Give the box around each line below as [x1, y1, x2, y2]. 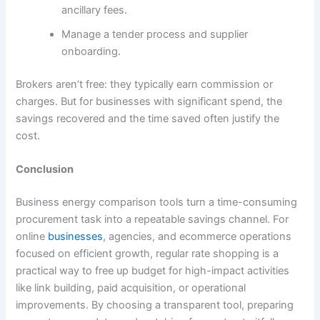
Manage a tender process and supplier [61, 28, 249, 41]
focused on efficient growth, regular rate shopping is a [16, 247, 279, 261]
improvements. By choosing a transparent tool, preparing [16, 299, 294, 312]
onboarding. [61, 45, 121, 59]
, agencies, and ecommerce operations [103, 230, 292, 244]
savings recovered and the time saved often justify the [16, 112, 280, 126]
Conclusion [16, 163, 74, 176]
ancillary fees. [61, 4, 128, 17]
